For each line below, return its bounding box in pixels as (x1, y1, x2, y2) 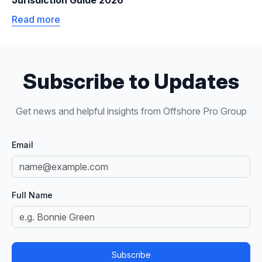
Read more (12, 13, 60, 26)
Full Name (12, 190, 53, 201)
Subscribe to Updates (23, 68, 239, 95)
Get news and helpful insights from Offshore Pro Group (15, 105, 247, 118)
